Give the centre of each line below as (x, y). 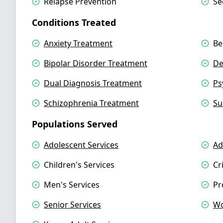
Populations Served (75, 124)
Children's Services (79, 165)
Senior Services (72, 205)
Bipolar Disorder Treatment (96, 63)
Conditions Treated (74, 22)
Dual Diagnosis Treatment (93, 83)
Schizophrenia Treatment (91, 103)
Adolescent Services (81, 145)
